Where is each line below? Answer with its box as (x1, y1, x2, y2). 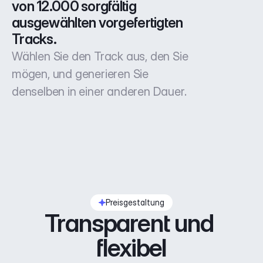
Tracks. (12, 31, 56, 48)
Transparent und (44, 208, 214, 238)
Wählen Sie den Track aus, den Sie (12, 49, 188, 63)
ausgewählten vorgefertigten (12, 14, 183, 31)
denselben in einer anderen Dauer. (12, 85, 187, 99)
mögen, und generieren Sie (12, 67, 149, 81)
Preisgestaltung (106, 197, 164, 207)
